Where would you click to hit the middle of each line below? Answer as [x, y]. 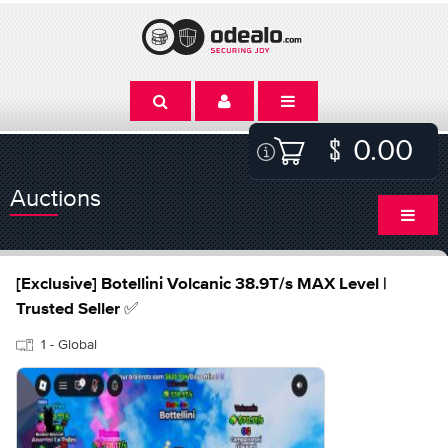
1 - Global [69, 344]
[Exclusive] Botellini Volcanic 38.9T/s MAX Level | [201, 284]
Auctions [55, 197]
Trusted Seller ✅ [77, 309]
